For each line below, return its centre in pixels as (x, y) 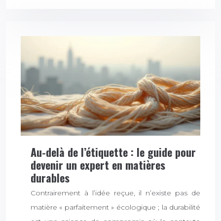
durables (50, 178)
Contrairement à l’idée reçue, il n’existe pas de (115, 193)
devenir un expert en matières (98, 165)
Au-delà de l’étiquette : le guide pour (113, 152)
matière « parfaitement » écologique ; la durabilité (115, 207)
